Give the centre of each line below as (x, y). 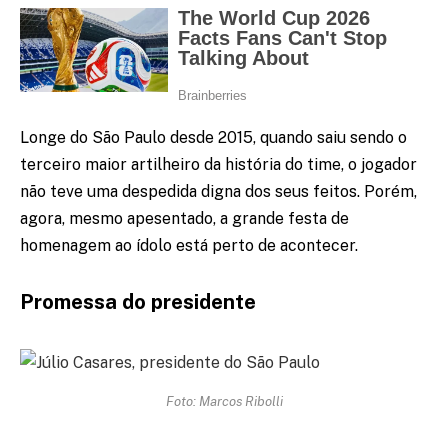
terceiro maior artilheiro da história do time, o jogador (218, 165)
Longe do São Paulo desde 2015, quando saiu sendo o (213, 138)
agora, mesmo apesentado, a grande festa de (184, 219)
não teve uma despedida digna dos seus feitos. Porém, (218, 192)
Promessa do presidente (138, 302)
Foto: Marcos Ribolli (224, 400)
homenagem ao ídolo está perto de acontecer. (189, 246)
